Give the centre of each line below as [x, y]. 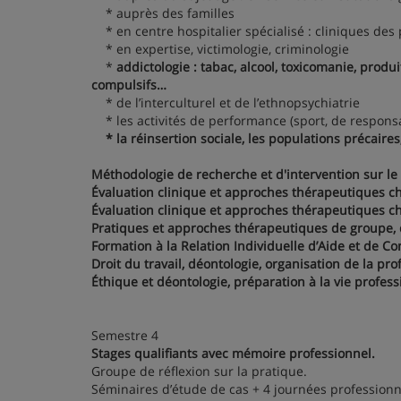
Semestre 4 [125, 335]
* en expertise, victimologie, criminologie [220, 49]
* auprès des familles [163, 13]
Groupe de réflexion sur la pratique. [199, 371]
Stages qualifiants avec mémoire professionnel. [233, 353]
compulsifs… [129, 85]
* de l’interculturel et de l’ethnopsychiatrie [226, 102]
